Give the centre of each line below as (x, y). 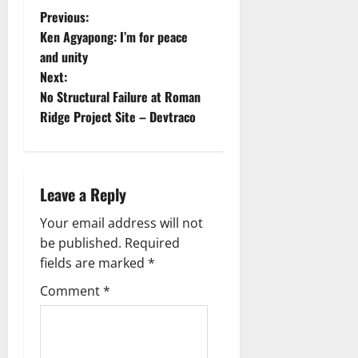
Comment (72, 291)
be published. (81, 243)
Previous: (64, 17)
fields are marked (94, 263)
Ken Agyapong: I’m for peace (114, 37)
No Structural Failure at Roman (120, 97)
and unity (64, 57)
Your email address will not (121, 223)
